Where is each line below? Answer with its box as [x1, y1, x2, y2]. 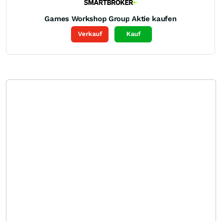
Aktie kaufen [132, 14, 177, 23]
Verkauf [77, 30, 102, 38]
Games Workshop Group [44, 14, 130, 23]
